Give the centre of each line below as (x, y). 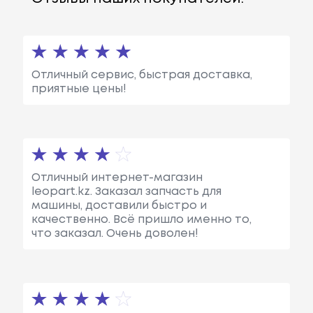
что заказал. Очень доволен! (115, 233)
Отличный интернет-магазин (117, 177)
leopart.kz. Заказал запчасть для (126, 191)
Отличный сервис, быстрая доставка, (141, 75)
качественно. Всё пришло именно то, (141, 219)
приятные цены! (79, 89)
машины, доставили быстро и (119, 205)
